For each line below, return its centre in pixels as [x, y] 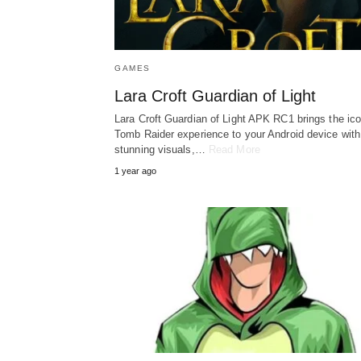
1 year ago [135, 171]
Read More [234, 150]
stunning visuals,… [162, 150]
